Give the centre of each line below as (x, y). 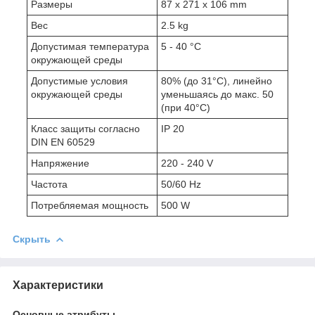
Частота (49, 184)
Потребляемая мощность (90, 205)
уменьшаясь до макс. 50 (217, 94)
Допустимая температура (90, 46)
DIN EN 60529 (63, 142)
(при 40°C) (186, 107)
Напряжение (60, 163)
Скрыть (32, 239)
